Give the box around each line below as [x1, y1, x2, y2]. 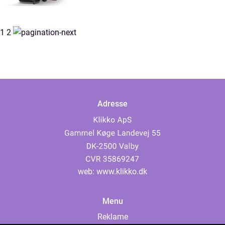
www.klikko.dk [96, 167, 147, 176]
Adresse [97, 99, 128, 109]
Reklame [97, 212, 128, 221]
